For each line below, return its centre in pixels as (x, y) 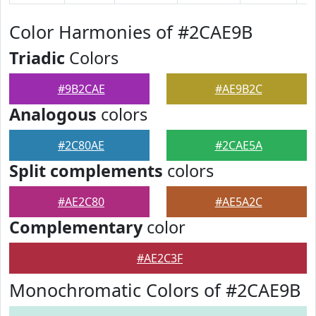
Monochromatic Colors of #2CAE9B (155, 290)
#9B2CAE (81, 89)
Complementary (76, 227)
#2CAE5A (238, 145)
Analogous (53, 114)
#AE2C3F (160, 258)
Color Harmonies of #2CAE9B (131, 32)
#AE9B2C (238, 89)
